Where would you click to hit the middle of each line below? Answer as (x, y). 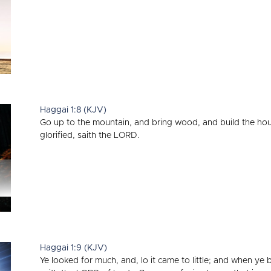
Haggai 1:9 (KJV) (73, 248)
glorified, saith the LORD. (90, 136)
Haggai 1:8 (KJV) (73, 110)
